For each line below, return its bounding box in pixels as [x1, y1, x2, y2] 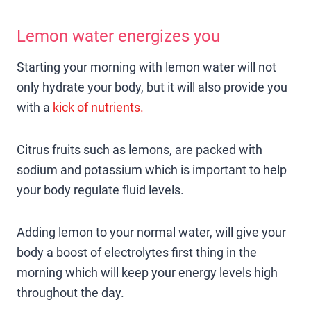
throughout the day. [17, 285, 124, 300]
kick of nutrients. [53, 99, 144, 115]
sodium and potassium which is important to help [17, 162, 287, 177]
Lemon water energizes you [17, 26, 220, 46]
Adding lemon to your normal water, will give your [17, 224, 286, 239]
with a [17, 99, 53, 115]
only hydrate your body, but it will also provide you [17, 79, 287, 94]
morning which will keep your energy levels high [17, 264, 278, 280]
